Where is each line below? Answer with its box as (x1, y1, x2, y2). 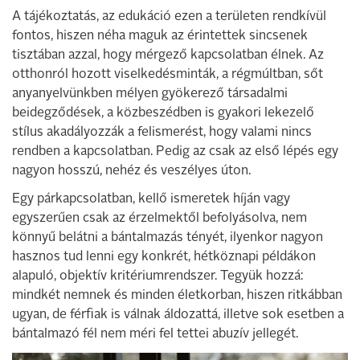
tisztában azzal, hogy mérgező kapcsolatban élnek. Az (12, 48, 324, 62)
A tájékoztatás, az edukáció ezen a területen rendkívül (12, 10, 326, 23)
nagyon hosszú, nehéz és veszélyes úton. (12, 164, 251, 178)
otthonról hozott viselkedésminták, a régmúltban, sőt (12, 67, 323, 81)
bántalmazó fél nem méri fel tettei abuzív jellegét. (12, 327, 298, 341)
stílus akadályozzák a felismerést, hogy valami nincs (12, 125, 312, 139)
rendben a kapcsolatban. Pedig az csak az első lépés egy (12, 145, 338, 158)
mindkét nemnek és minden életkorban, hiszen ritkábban (12, 288, 342, 302)
